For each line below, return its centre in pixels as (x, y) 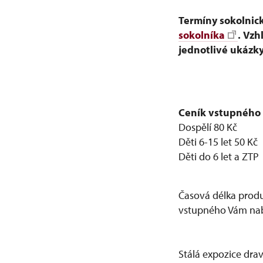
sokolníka (202, 35)
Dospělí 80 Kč (208, 127)
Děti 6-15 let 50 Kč (218, 142)
